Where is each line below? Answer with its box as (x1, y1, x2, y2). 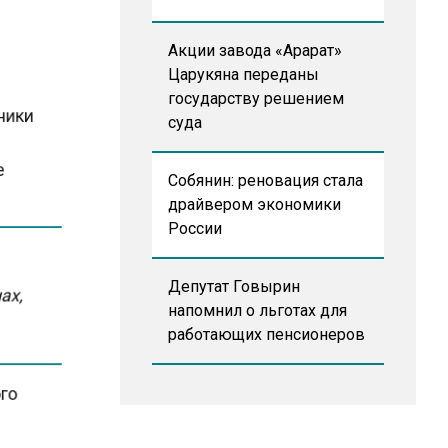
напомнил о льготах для (167, 301, 347, 320)
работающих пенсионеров (167, 325, 365, 344)
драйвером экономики (167, 195, 341, 214)
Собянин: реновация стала (167, 171, 363, 190)
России (167, 219, 222, 238)
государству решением (167, 89, 344, 108)
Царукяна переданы (167, 65, 319, 84)
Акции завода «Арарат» (167, 41, 342, 60)
